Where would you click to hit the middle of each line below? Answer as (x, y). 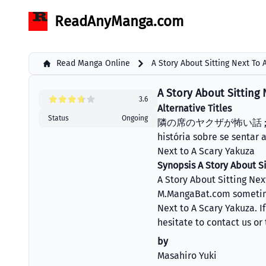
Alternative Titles (194, 108)
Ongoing (134, 118)
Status (58, 118)
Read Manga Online (93, 63)
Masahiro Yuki (187, 256)
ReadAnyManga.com (119, 21)
